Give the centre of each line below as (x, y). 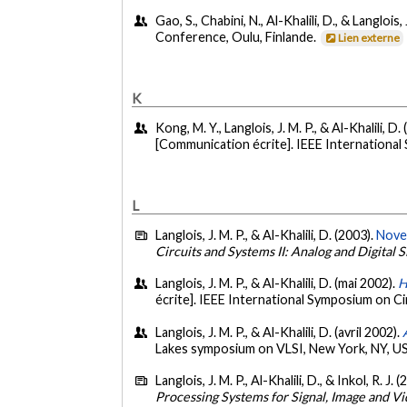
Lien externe (369, 38)
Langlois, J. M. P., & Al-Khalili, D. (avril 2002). (279, 332)
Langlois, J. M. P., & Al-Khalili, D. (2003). (266, 234)
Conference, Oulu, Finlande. (238, 37)
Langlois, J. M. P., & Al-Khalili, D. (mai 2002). (277, 283)
